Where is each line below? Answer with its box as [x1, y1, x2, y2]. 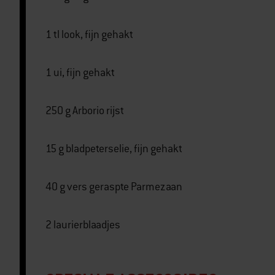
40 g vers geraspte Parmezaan [45, 180, 182, 194]
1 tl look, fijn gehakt [45, 28, 133, 42]
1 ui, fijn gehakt [45, 66, 115, 80]
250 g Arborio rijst [45, 104, 124, 118]
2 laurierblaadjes [45, 218, 120, 232]
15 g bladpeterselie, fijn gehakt [45, 142, 182, 156]
